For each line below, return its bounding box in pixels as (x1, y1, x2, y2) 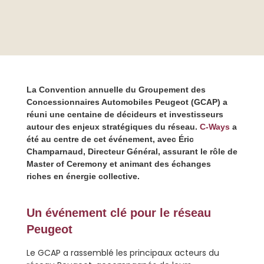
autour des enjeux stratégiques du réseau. (26, 122, 200, 132)
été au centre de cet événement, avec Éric (26, 134, 194, 144)
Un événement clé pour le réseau (26, 206, 211, 220)
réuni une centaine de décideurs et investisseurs (26, 110, 223, 120)
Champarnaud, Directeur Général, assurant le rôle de (26, 147, 237, 157)
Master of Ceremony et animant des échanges (26, 159, 211, 169)
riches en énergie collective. (26, 171, 140, 181)
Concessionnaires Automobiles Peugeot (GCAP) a (26, 97, 227, 107)
